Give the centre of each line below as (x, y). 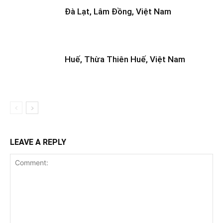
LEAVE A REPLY (38, 142)
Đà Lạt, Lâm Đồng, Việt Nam (118, 12)
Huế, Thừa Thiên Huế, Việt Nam (125, 59)
